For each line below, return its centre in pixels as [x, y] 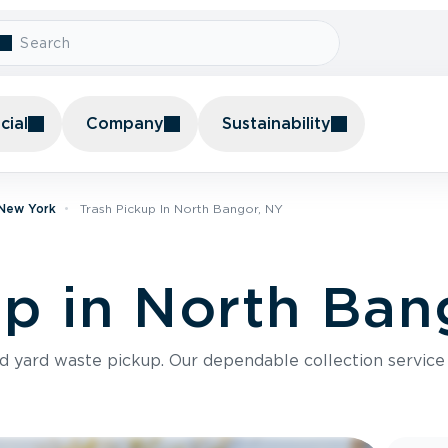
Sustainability [276, 123]
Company [125, 123]
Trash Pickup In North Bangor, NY [181, 208]
